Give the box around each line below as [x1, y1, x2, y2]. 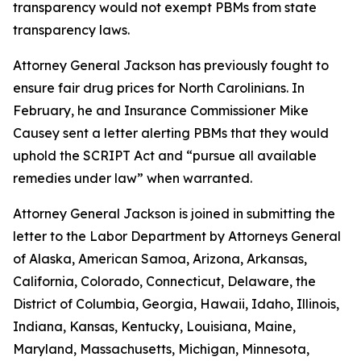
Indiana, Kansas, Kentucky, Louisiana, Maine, [13, 318, 296, 334]
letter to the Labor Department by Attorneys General [13, 228, 341, 244]
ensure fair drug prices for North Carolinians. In [13, 80, 305, 96]
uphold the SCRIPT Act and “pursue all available [13, 147, 317, 164]
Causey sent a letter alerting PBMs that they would [13, 125, 329, 141]
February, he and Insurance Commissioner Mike [13, 102, 309, 118]
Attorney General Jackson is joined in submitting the [13, 205, 335, 222]
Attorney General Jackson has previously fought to [13, 57, 329, 73]
